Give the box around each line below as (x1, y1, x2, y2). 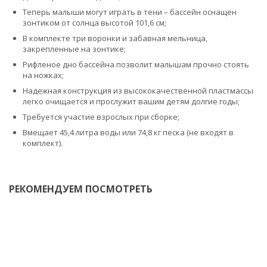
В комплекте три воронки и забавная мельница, (23, 32, 207, 44)
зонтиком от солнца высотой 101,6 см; (23, 17, 166, 28)
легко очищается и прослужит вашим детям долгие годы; (23, 95, 240, 107)
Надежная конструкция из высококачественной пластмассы (23, 85, 253, 96)
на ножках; (23, 69, 64, 80)
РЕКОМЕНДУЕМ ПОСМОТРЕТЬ (9, 182, 153, 195)
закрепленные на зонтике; (23, 43, 126, 54)
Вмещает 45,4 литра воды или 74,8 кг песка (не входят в (23, 126, 234, 138)
